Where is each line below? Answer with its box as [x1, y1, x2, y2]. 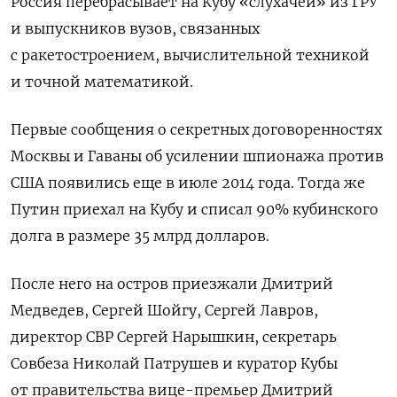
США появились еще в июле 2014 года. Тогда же [11, 174, 365, 192]
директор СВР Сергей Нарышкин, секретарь [11, 328, 337, 346]
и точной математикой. [11, 73, 193, 91]
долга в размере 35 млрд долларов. [11, 227, 269, 245]
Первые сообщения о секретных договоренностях [11, 121, 382, 139]
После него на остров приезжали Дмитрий [11, 275, 333, 293]
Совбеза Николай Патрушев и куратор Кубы [11, 354, 338, 373]
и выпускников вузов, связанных [11, 19, 260, 38]
